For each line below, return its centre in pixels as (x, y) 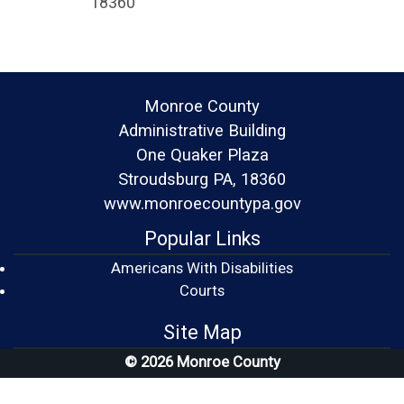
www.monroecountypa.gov (202, 203)
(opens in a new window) (307, 289)
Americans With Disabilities (202, 267)
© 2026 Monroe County (202, 361)
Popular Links (202, 238)
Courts (202, 290)
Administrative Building (202, 130)
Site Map (202, 332)
